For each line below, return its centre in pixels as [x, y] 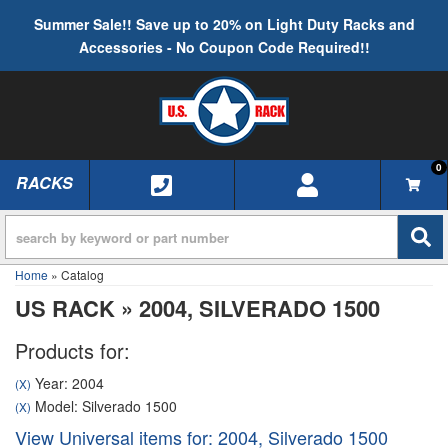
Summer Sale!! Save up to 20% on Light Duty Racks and [224, 23]
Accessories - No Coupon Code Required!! [224, 46]
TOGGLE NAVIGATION [112, 196]
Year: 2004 [67, 383]
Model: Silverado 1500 [104, 406]
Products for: [72, 350]
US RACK [65, 308]
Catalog [82, 274]
